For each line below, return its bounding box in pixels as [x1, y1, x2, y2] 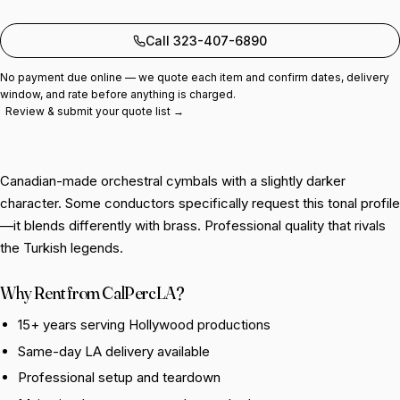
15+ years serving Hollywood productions [18, 316, 271, 333]
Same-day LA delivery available [18, 342, 210, 360]
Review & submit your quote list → [5, 104, 184, 118]
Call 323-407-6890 [146, 33, 267, 48]
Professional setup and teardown [18, 369, 221, 386]
